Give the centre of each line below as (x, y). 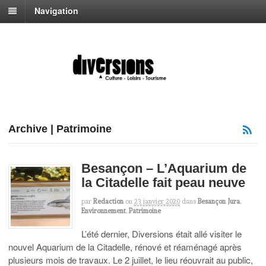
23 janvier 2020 (157, 201)
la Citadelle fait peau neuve (163, 182)
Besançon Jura (219, 201)
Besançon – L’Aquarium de (164, 168)
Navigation (56, 11)
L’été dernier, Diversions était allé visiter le (161, 234)
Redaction (108, 201)
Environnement (104, 210)
